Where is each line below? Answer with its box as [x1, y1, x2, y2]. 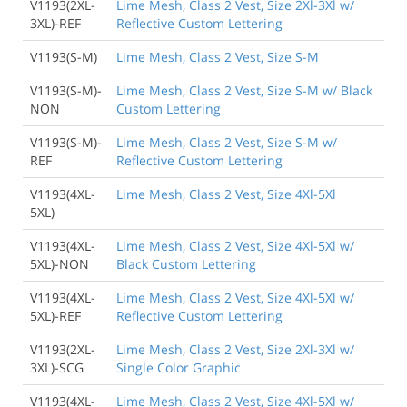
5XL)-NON [30, 255, 89, 273]
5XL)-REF [30, 307, 81, 325]
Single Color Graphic [116, 359, 241, 377]
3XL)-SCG [30, 359, 84, 377]
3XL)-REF [30, 15, 81, 33]
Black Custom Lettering [116, 255, 256, 273]
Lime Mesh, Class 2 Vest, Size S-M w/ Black [116, 82, 372, 100]
